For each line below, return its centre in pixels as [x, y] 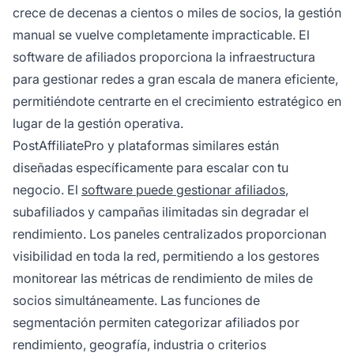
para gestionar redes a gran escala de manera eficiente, [175, 79]
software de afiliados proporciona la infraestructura [164, 56]
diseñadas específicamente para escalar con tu [151, 167]
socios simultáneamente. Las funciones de [136, 300]
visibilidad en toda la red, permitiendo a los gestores [166, 256]
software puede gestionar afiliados [183, 189]
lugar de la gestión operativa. [98, 123]
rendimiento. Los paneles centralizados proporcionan [169, 233]
